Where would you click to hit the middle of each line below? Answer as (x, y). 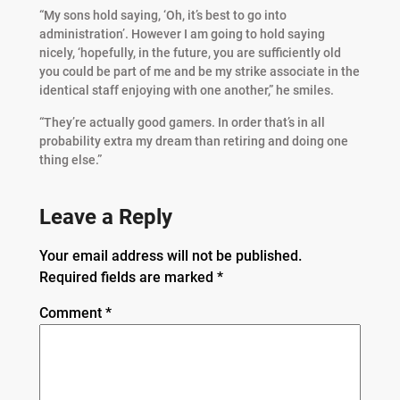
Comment (72, 313)
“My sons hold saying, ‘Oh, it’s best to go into (162, 16)
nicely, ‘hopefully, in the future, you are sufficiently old (190, 53)
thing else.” (70, 159)
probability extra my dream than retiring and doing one (193, 141)
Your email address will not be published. (170, 256)
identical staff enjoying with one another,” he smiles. (186, 91)
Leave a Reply (105, 217)
